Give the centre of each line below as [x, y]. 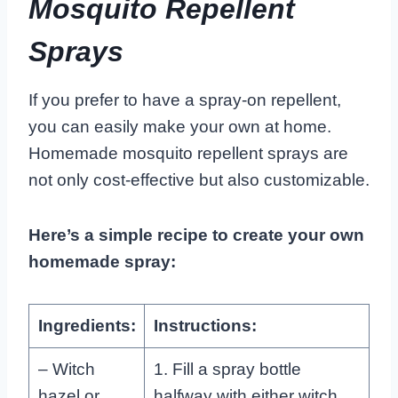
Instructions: [205, 325]
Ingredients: [87, 325]
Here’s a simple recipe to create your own [196, 235]
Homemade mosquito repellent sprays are [188, 153]
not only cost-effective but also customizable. [199, 179]
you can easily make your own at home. [180, 126]
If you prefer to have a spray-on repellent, [185, 99]
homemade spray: [102, 261]
